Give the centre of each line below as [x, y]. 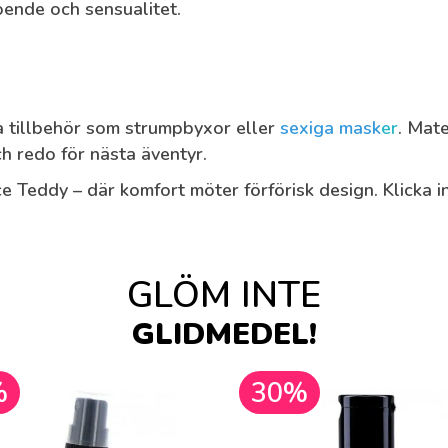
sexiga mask [330, 128]
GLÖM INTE [224, 296]
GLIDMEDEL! [224, 335]
